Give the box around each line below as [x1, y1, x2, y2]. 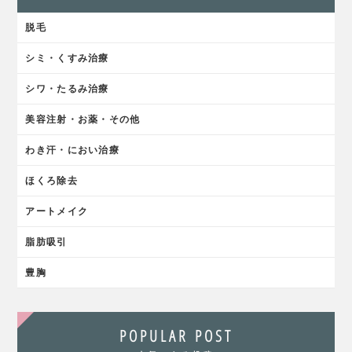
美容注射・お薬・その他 [25, 113, 141, 125]
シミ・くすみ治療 [25, 52, 109, 64]
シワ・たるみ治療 [25, 82, 109, 94]
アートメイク [25, 205, 89, 217]
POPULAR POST [119, 324, 233, 346]
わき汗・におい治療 [25, 144, 120, 156]
